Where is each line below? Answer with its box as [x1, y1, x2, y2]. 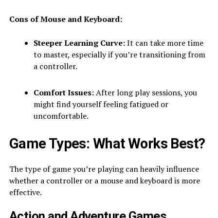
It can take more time [125, 37, 203, 48]
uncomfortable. [33, 110, 89, 121]
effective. [9, 186, 42, 198]
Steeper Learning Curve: [33, 37, 125, 48]
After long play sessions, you [93, 87, 197, 98]
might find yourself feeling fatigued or [33, 98, 168, 109]
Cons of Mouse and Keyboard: [9, 13, 122, 24]
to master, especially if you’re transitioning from [33, 49, 205, 60]
